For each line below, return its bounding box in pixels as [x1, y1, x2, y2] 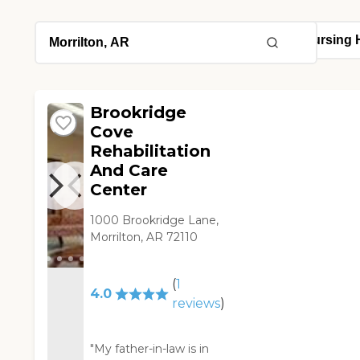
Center [90, 180, 148, 200]
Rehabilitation [90, 141, 211, 162]
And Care [90, 161, 169, 181]
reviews [171, 296, 220, 312]
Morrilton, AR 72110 [90, 230, 198, 245]
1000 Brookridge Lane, [90, 213, 219, 228]
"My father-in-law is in [90, 342, 210, 357]
